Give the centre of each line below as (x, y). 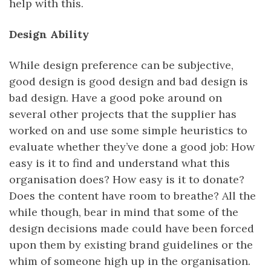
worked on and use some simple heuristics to (128, 130)
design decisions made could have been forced (132, 228)
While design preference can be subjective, (121, 65)
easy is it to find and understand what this (119, 163)
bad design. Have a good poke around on (116, 97)
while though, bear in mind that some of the (124, 212)
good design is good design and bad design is (129, 81)
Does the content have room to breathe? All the (132, 195)
